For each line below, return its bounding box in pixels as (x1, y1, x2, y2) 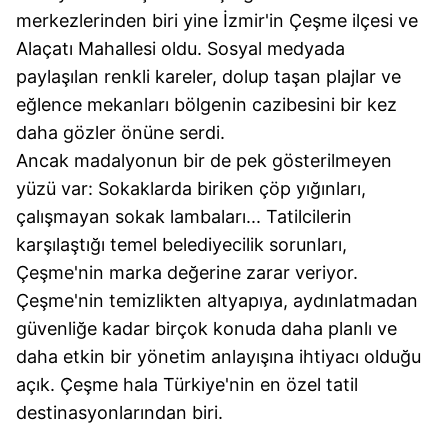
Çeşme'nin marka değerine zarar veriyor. (16, 262, 358, 284)
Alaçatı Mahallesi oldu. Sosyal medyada (16, 38, 345, 60)
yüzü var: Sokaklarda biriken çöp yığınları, (16, 178, 366, 200)
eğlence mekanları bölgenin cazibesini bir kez (16, 94, 397, 116)
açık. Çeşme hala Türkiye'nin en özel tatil (16, 374, 358, 396)
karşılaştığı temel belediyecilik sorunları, (16, 234, 347, 256)
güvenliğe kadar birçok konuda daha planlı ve (16, 318, 397, 340)
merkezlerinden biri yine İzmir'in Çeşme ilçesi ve (16, 10, 418, 32)
